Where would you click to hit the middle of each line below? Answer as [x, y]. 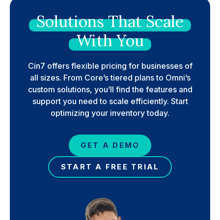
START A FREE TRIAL [110, 167]
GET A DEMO [110, 145]
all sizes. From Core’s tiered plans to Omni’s [110, 78]
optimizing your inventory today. [110, 113]
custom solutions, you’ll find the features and [110, 89]
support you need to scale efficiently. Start [110, 101]
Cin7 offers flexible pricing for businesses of [110, 66]
